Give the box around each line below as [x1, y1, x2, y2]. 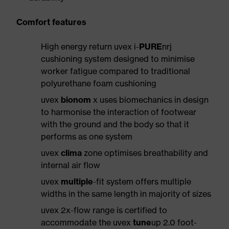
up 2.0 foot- [151, 217, 197, 227]
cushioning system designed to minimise [41, 54, 195, 64]
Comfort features [16, 17, 86, 27]
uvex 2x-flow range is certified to [41, 205, 167, 215]
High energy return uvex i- [41, 41, 139, 52]
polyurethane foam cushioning [41, 78, 156, 88]
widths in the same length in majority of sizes [41, 189, 211, 199]
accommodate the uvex [41, 217, 133, 227]
